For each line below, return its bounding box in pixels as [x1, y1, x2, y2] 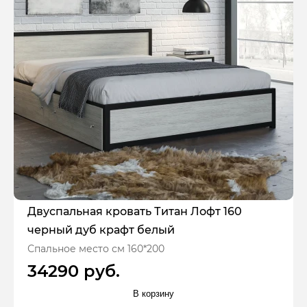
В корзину [133, 288, 174, 299]
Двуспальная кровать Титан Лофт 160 [27, 204, 242, 218]
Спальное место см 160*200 [27, 242, 164, 255]
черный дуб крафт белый [27, 223, 175, 236]
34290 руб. [27, 260, 120, 281]
